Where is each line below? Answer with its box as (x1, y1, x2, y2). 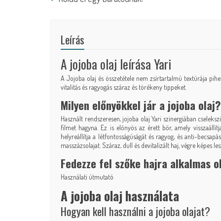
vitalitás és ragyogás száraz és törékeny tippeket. (61, 83, 186, 92)
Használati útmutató (61, 173, 113, 182)
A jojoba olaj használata (61, 186, 179, 205)
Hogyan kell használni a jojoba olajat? (61, 203, 210, 220)
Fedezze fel (61, 155, 115, 172)
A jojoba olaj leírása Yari (61, 55, 171, 74)
